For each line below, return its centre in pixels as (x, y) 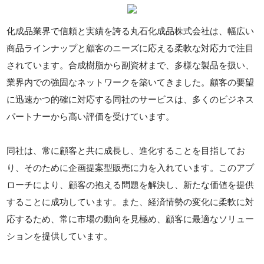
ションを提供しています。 (60, 236)
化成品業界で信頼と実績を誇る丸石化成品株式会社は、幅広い (131, 31)
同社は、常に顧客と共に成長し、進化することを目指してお (126, 151)
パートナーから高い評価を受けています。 (91, 116)
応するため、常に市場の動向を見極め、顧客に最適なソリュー (131, 219)
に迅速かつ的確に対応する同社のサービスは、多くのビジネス (131, 99)
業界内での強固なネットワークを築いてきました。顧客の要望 (131, 82)
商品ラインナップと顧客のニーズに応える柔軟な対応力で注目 (131, 48)
